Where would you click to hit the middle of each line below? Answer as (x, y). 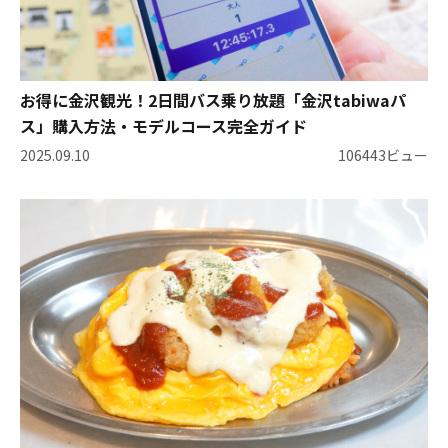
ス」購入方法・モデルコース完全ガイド (163, 125)
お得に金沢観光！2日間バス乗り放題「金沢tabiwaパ (213, 99)
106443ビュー (383, 155)
